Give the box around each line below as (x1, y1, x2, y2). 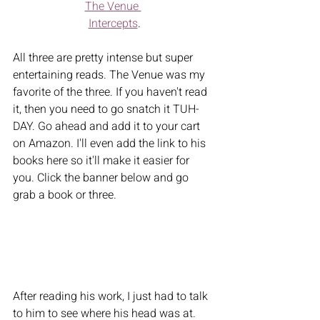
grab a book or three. (13, 186, 119, 204)
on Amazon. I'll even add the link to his (13, 134, 209, 152)
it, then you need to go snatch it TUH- (13, 100, 199, 118)
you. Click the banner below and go (13, 169, 191, 186)
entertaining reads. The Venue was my (13, 66, 208, 84)
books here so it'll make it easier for (13, 151, 192, 169)
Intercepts (88, 14, 138, 32)
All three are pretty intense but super (13, 49, 196, 66)
